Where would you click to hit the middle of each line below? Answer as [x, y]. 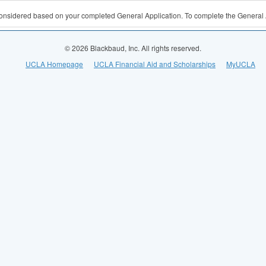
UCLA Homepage [54, 64]
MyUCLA [241, 64]
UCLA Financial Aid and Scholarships [155, 64]
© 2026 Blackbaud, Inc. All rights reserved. [133, 48]
